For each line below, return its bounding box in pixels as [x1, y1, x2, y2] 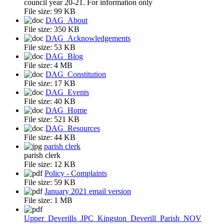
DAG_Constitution [45, 69, 106, 78]
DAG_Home [45, 105, 87, 114]
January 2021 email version [44, 186, 131, 195]
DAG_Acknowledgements [45, 33, 130, 42]
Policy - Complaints [44, 168, 107, 177]
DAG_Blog [45, 51, 83, 60]
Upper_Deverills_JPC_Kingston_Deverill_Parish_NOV [24, 213, 201, 222]
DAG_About [45, 15, 87, 24]
